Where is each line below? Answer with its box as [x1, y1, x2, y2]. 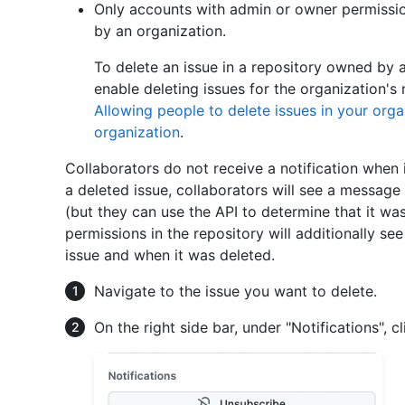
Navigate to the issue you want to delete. [94, 282, 377, 300]
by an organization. [94, 22, 226, 40]
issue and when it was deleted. [65, 246, 275, 264]
